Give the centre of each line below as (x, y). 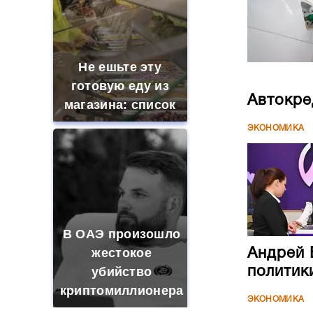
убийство (122, 272)
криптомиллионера (122, 291)
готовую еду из (120, 86)
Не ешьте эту (120, 67)
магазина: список (120, 105)
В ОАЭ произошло (122, 234)
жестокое (122, 253)
